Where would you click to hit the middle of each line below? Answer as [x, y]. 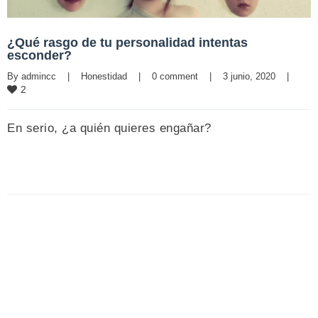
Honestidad [104, 76]
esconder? [39, 55]
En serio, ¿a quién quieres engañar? [109, 128]
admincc [39, 76]
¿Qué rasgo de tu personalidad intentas [127, 42]
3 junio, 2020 [255, 76]
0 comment [175, 76]
